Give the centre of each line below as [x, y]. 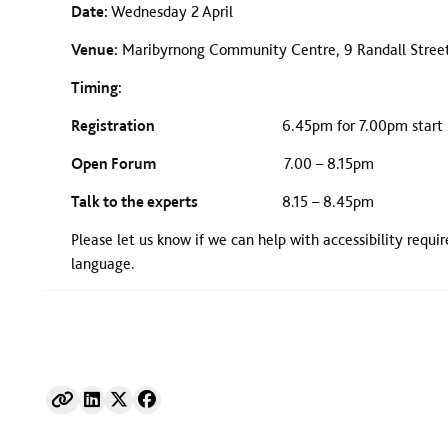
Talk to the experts [134, 201]
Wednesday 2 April [172, 11]
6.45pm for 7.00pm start [300, 125]
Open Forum [113, 163]
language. [102, 263]
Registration [114, 125]
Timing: [123, 87]
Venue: [94, 49]
